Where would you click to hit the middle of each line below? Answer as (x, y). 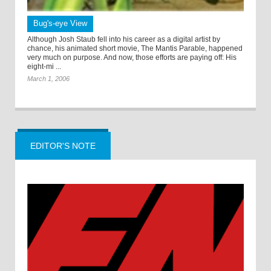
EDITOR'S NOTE (63, 145)
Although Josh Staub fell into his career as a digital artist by (124, 39)
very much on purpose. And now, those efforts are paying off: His (132, 57)
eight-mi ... (44, 66)
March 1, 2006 (48, 78)
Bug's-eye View (60, 23)
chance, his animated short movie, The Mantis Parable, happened (135, 48)
